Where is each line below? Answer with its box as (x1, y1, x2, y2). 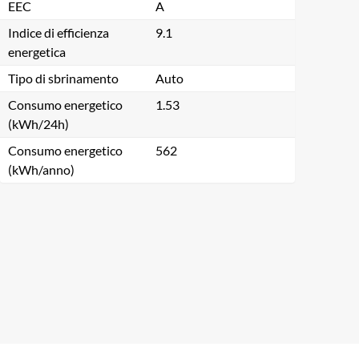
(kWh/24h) (8, 116, 69, 131)
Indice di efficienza (8, 25, 109, 40)
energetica (8, 44, 66, 59)
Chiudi (20, 258, 57, 273)
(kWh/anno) (8, 162, 75, 177)
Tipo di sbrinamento (8, 71, 119, 86)
